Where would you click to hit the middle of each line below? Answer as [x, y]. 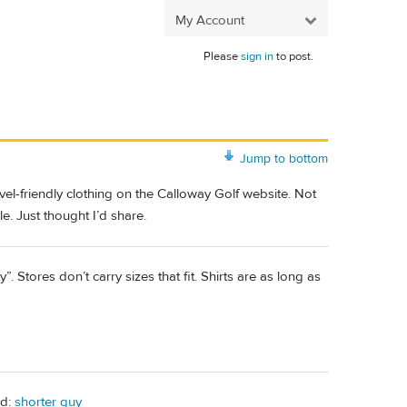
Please [222, 56]
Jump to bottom [284, 159]
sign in [257, 56]
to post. [293, 56]
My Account [210, 20]
